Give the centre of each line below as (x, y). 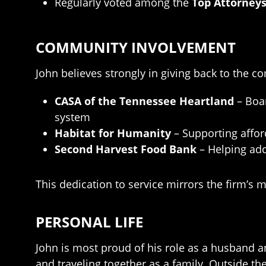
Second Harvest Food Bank (126, 149)
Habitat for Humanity (113, 133)
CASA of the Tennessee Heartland (144, 101)
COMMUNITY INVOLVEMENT (136, 47)
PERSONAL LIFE (89, 222)
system (72, 117)
